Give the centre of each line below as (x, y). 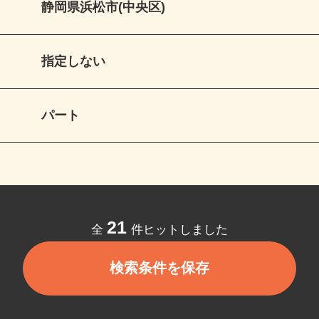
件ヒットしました (186, 239)
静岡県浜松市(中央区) (110, 13)
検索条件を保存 (167, 278)
